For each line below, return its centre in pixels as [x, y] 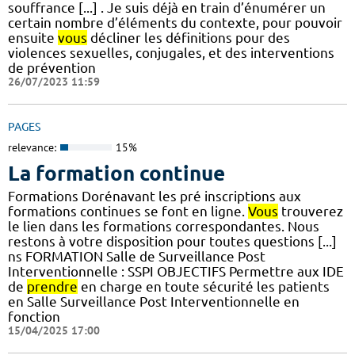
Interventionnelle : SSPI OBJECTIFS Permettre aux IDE [176, 272]
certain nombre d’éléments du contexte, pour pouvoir [175, 22]
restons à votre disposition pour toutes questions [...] [172, 242]
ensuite [33, 37]
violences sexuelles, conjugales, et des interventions [171, 52]
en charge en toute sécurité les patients [204, 287]
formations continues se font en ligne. [128, 212]
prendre [52, 287]
